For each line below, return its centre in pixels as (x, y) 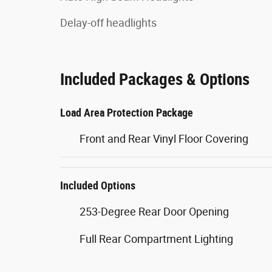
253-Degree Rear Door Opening (154, 211)
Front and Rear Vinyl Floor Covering (164, 138)
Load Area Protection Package (127, 112)
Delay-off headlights (108, 22)
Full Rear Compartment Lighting (156, 239)
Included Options (98, 185)
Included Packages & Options (155, 79)
